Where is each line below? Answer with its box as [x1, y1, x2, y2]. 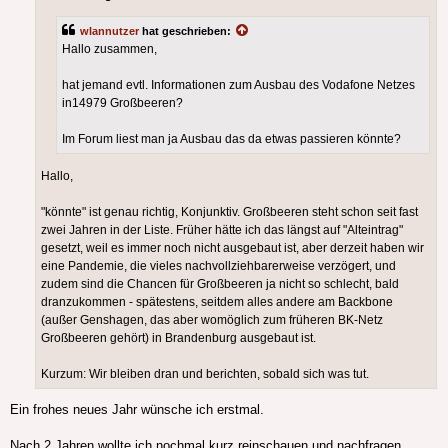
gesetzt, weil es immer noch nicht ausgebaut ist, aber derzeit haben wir [41, 240, 424, 255]
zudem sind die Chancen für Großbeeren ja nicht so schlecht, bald [41, 276, 399, 291]
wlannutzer [80, 25, 139, 38]
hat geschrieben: [139, 25, 234, 38]
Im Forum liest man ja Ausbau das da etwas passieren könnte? [62, 132, 401, 147]
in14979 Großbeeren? [62, 96, 183, 111]
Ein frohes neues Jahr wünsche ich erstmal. [10, 401, 264, 417]
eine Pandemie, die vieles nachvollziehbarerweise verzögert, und [41, 258, 396, 273]
